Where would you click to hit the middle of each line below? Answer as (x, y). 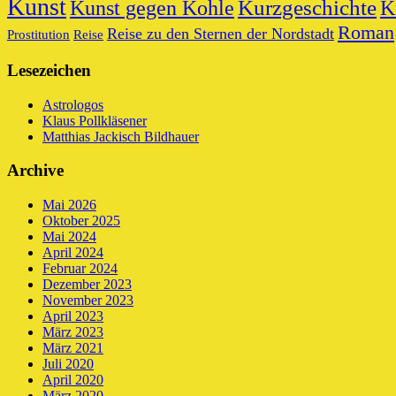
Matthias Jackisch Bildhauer (121, 136)
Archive (35, 171)
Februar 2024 (80, 269)
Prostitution (38, 35)
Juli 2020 (68, 364)
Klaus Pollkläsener (95, 120)
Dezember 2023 (87, 285)
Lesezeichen (49, 70)
